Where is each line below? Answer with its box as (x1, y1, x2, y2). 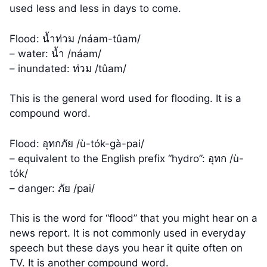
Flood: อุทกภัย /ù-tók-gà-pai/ (10, 137, 144, 150)
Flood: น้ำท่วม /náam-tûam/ (10, 32, 141, 45)
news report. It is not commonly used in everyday (10, 227, 246, 240)
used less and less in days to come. (10, 2, 181, 15)
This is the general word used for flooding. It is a (10, 92, 241, 105)
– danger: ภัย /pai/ (10, 182, 95, 194)
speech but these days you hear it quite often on (10, 242, 243, 254)
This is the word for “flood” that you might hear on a (10, 212, 257, 225)
